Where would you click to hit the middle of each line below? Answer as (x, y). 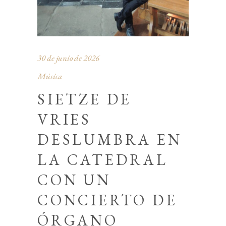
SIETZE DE (85, 99)
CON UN (74, 180)
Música (50, 76)
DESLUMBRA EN (110, 139)
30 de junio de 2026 (68, 58)
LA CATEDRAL (103, 159)
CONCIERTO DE (107, 200)
